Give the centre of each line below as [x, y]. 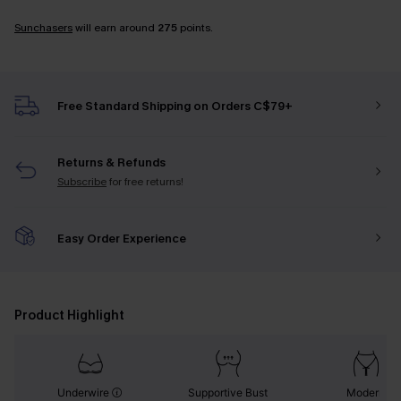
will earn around [115, 28]
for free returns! [146, 182]
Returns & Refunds [111, 162]
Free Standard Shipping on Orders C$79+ [175, 106]
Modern [366, 392]
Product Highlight [69, 316]
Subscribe [82, 182]
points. [195, 28]
